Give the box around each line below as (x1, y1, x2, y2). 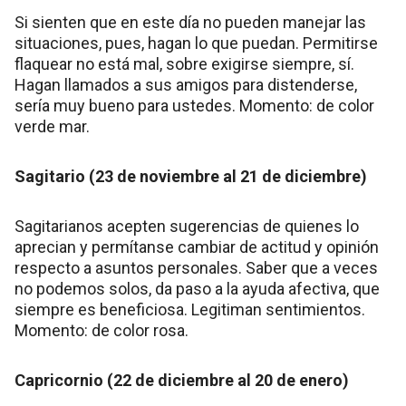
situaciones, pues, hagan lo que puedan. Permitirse (14, 34, 378, 53)
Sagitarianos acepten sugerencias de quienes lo (14, 217, 359, 237)
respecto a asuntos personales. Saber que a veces (14, 258, 378, 278)
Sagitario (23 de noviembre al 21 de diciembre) (14, 167, 367, 187)
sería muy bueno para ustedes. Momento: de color (14, 96, 374, 116)
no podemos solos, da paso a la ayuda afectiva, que (14, 279, 380, 299)
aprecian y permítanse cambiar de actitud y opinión (14, 237, 379, 257)
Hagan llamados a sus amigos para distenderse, (14, 75, 357, 95)
